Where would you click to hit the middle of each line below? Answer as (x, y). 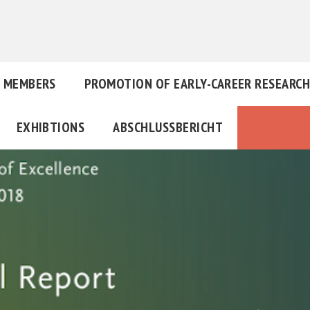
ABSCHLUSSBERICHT (164, 128)
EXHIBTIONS (51, 128)
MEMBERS (29, 84)
